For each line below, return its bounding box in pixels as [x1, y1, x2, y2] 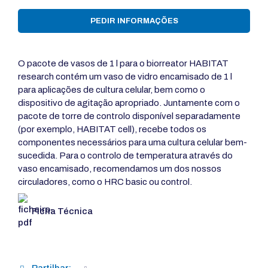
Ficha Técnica [32, 206, 93, 216]
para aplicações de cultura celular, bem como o [18, 84, 205, 95]
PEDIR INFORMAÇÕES [90, 16, 178, 25]
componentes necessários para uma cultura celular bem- [18, 137, 247, 147]
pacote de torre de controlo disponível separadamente [18, 111, 240, 121]
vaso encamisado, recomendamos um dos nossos [18, 163, 221, 173]
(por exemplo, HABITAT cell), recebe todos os [18, 124, 206, 134]
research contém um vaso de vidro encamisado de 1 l [18, 71, 232, 81]
